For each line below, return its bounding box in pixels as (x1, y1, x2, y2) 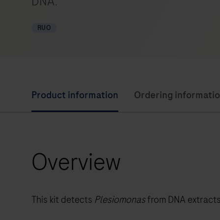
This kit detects (31, 193, 94, 206)
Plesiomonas (94, 193, 145, 206)
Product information (31, 88, 118, 102)
